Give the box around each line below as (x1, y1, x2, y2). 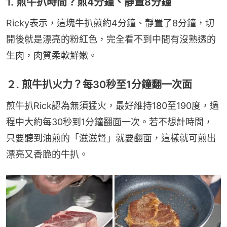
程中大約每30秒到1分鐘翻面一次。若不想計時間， (6, 117, 213, 128)
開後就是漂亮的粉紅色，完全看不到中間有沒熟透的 (6, 34, 216, 45)
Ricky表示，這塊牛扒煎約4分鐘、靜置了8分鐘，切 (6, 18, 214, 29)
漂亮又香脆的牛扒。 (6, 149, 88, 160)
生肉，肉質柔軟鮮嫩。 (6, 50, 97, 61)
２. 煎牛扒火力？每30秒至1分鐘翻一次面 (6, 79, 192, 91)
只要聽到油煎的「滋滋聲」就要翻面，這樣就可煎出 (6, 133, 216, 144)
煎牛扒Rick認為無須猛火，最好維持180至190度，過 (6, 100, 219, 111)
